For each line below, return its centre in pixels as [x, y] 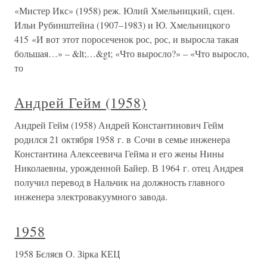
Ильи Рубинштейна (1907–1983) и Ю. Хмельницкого [122, 25]
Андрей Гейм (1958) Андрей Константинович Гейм [119, 125]
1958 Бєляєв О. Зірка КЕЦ [67, 254]
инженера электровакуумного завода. [91, 196]
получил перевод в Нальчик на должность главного [119, 182]
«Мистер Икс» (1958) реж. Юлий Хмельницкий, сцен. [125, 10]
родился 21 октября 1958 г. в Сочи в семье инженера [122, 139]
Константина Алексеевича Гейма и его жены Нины [119, 153]
